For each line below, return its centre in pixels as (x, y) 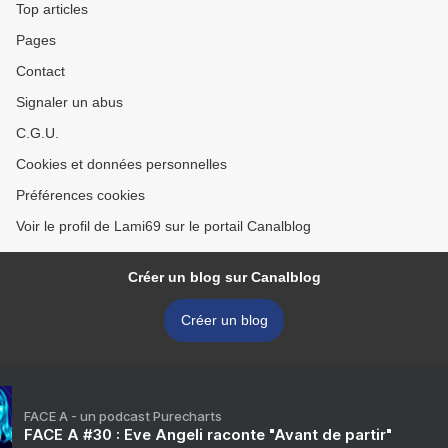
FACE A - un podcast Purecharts (123, 416)
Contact (40, 71)
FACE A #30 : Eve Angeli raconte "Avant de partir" (208, 434)
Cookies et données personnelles (121, 164)
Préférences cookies (80, 195)
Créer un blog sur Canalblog (224, 277)
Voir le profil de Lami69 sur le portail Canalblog (163, 226)
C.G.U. (37, 133)
